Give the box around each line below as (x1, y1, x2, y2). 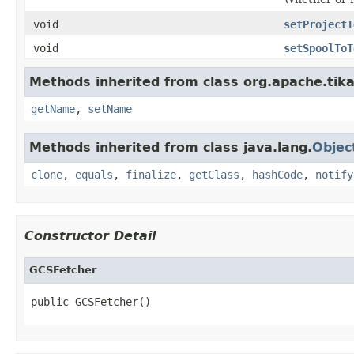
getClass (189, 168, 239, 181)
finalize (126, 168, 176, 181)
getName (31, 102, 75, 115)
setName (88, 102, 132, 115)
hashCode (252, 168, 303, 181)
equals (75, 168, 113, 181)
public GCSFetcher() (31, 295, 151, 308)
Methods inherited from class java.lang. (29, 139, 312, 155)
